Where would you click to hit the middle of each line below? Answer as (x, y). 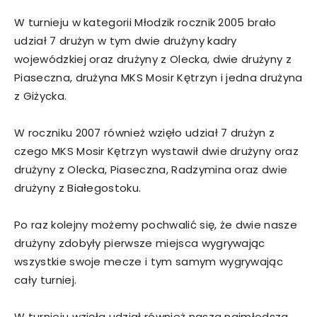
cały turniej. (46, 279)
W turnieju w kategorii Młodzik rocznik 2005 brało (145, 22)
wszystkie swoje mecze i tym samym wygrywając (149, 261)
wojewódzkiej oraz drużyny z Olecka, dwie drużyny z (153, 59)
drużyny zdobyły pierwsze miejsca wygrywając (140, 243)
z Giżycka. (41, 96)
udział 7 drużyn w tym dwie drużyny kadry (126, 40)
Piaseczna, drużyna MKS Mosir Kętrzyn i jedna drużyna (158, 77)
